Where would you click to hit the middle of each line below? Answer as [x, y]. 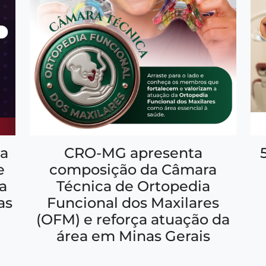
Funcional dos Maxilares [133, 203]
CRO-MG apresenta [133, 153]
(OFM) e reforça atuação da [133, 219]
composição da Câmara [133, 170]
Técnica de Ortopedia [133, 186]
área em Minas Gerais [133, 236]
